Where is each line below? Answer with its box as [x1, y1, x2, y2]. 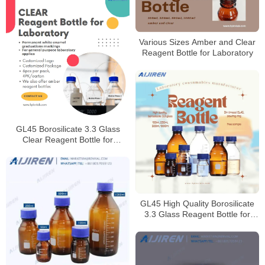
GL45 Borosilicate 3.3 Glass [15, 124, 120, 134]
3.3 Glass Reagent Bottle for [144, 209, 250, 219]
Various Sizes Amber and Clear [139, 37, 256, 47]
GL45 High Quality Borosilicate [140, 199, 254, 209]
